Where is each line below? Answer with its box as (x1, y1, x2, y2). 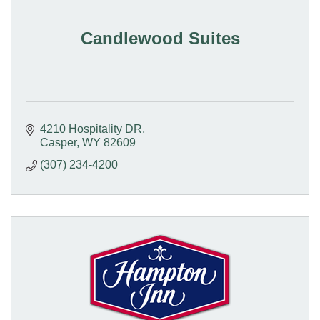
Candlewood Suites (80, 29, 240, 49)
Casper (40, 136, 76, 149)
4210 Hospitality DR (40, 123, 142, 136)
